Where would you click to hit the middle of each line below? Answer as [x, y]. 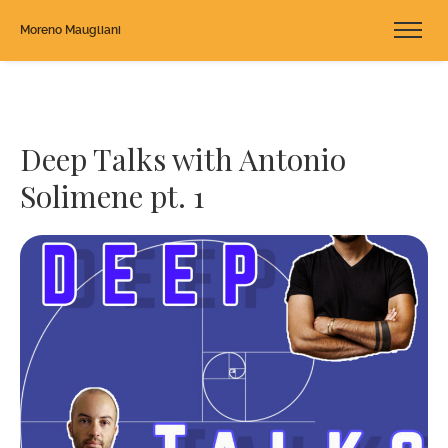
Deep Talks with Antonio [183, 159]
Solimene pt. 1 [112, 196]
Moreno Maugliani [70, 30]
